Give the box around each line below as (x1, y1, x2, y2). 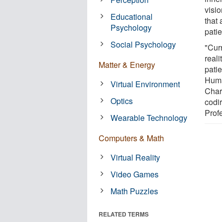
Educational (111, 10, 153, 22)
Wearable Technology (111, 111, 188, 123)
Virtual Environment (111, 78, 180, 90)
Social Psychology (111, 38, 176, 50)
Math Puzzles (111, 185, 159, 197)
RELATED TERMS (99, 209, 149, 219)
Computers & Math (99, 132, 164, 144)
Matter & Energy (99, 58, 155, 70)
